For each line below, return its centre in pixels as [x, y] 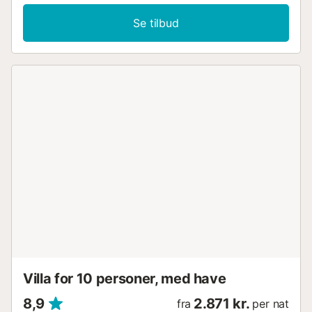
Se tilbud [156, 23]
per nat [271, 303]
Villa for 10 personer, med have [125, 278]
